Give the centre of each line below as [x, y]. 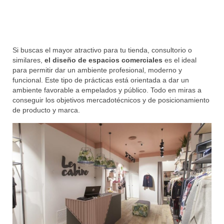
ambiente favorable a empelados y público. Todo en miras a [107, 90]
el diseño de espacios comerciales [103, 60]
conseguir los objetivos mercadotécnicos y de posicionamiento [111, 100]
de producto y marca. [46, 110]
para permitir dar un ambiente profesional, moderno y [97, 70]
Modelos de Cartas [58, 8]
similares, [28, 60]
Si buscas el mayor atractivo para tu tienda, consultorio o [102, 50]
